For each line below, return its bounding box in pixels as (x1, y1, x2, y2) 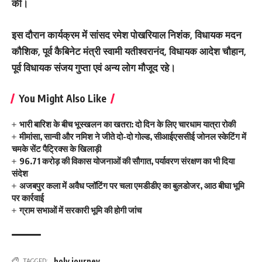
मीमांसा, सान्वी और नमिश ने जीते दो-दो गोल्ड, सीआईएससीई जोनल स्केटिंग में (19, 130, 247, 142)
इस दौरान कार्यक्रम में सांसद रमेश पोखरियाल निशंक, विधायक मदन (12, 28, 242, 41)
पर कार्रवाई (12, 192, 44, 203)
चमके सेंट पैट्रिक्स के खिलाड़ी (12, 143, 101, 154)
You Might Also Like (19, 91, 106, 105)
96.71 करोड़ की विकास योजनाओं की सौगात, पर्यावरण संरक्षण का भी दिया (19, 155, 235, 166)
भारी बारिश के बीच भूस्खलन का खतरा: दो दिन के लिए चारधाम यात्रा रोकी (19, 118, 238, 129)
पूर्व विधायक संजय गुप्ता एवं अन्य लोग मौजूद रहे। (12, 61, 175, 74)
